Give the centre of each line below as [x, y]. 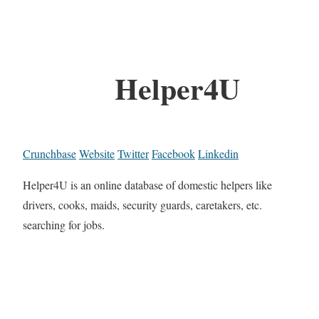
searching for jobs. [64, 225]
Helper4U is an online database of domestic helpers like [147, 185]
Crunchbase [49, 154]
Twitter [133, 154]
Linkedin [218, 154]
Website [97, 154]
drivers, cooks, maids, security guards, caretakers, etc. [142, 205]
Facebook [173, 154]
